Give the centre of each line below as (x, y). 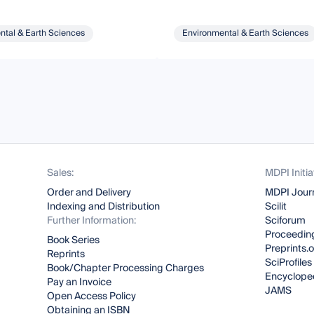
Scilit (275, 207)
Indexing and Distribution (104, 207)
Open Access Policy (92, 296)
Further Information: (92, 221)
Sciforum (285, 221)
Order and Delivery (89, 193)
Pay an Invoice (80, 282)
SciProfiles (288, 263)
